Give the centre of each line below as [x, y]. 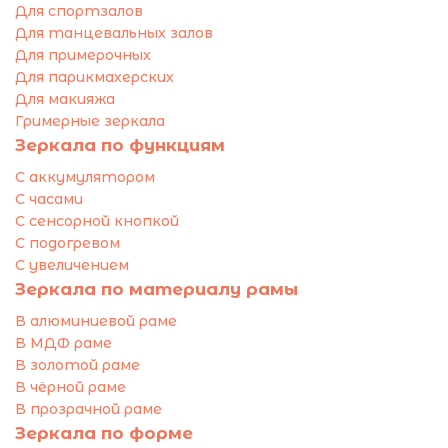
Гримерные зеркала [90, 120]
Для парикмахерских [94, 76]
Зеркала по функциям [120, 144]
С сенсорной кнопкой [97, 220]
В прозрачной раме [88, 408]
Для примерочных [83, 54]
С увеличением [72, 264]
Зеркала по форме [104, 432]
